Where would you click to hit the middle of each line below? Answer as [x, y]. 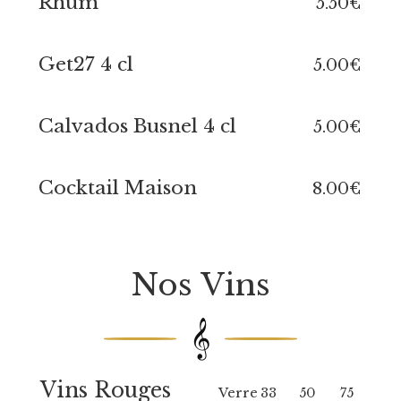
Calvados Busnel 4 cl [137, 126]
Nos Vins [200, 285]
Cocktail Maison [117, 188]
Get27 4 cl [85, 64]
